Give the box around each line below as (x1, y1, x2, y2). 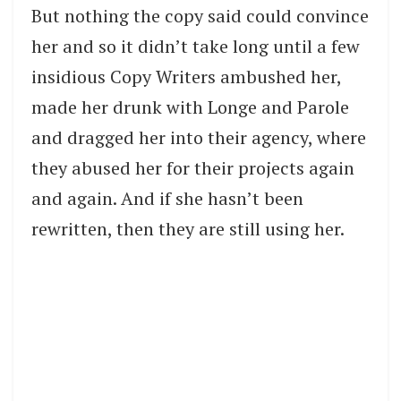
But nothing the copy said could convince (31, 3, 369, 28)
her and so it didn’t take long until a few (31, 33, 360, 58)
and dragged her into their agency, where (31, 124, 366, 149)
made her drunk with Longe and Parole (31, 94, 349, 119)
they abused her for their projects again (31, 155, 354, 180)
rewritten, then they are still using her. (31, 216, 345, 241)
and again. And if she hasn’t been (31, 185, 303, 210)
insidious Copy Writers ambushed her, (31, 64, 341, 89)
